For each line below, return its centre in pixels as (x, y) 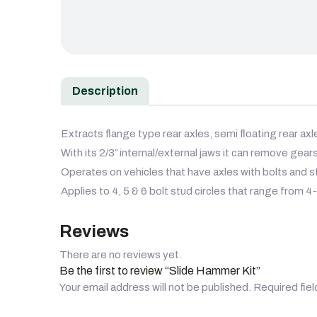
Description (105, 91)
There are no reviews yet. (121, 255)
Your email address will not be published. (155, 288)
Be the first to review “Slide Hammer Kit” (160, 271)
